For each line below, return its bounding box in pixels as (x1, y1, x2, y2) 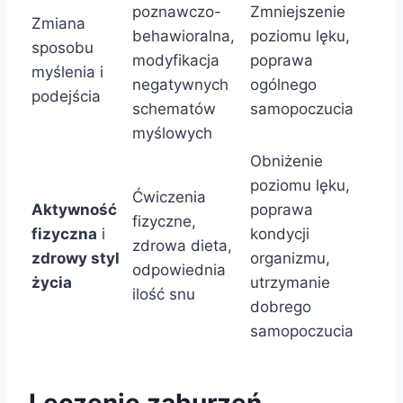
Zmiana (31, 14, 85, 33)
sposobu (31, 39, 94, 58)
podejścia (31, 87, 101, 106)
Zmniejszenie (250, 3, 345, 22)
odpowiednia (132, 261, 226, 280)
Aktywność (31, 201, 117, 219)
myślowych (132, 124, 212, 143)
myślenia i (31, 63, 103, 82)
